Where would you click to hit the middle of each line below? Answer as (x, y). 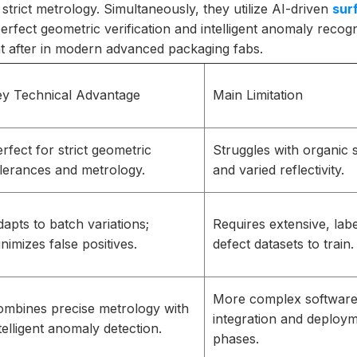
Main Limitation (258, 95)
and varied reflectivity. (279, 170)
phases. (236, 339)
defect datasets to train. (283, 244)
